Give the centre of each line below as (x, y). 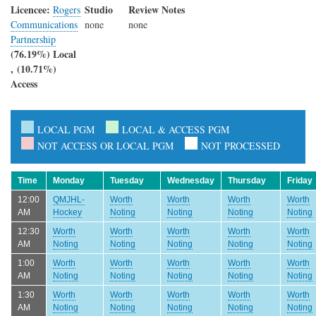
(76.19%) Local (43, 54)
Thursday (247, 180)
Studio (98, 9)
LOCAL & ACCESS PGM (176, 129)
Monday (69, 180)
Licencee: (32, 9)
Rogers (67, 9)
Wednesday (191, 180)
